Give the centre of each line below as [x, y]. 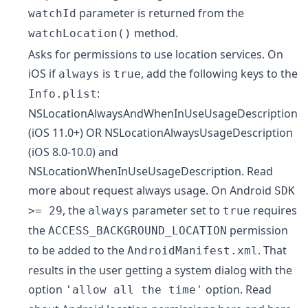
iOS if [43, 74]
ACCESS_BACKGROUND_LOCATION [137, 231]
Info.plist [63, 94]
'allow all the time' [134, 290]
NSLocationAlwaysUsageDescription [199, 133]
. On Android [240, 191]
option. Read [237, 290]
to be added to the [78, 251]
